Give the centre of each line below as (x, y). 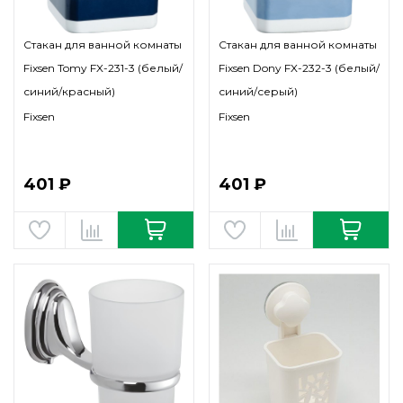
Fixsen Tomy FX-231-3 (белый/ (103, 68)
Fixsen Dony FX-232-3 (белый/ (299, 68)
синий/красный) (69, 91)
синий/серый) (258, 91)
